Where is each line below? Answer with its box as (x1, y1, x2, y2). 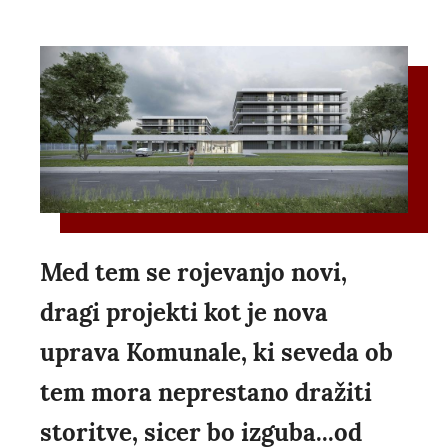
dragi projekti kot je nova (40, 296, 328, 328)
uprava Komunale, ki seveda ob (40, 336, 393, 368)
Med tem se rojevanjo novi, (40, 256, 347, 288)
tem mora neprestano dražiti (40, 376, 372, 408)
